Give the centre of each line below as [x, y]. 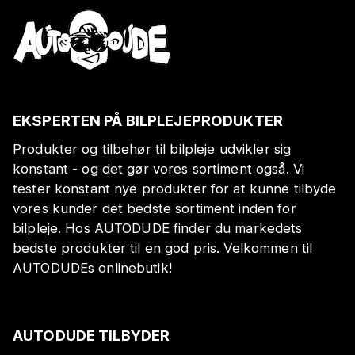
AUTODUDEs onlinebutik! [92, 267]
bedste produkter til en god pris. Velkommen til [163, 248]
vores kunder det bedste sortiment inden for [155, 208]
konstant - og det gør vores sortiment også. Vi [159, 168]
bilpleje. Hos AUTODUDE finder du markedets [158, 228]
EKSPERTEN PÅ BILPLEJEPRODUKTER [148, 121]
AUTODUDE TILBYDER [92, 336]
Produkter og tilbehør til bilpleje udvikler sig [152, 149]
